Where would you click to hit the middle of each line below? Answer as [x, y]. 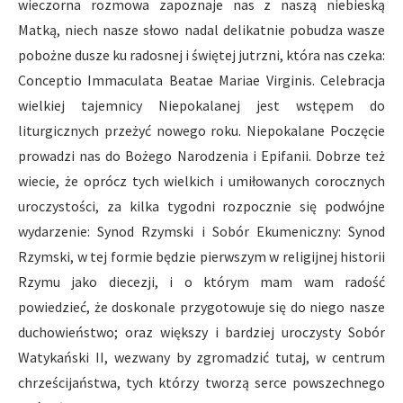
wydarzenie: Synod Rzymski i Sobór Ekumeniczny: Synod [201, 231]
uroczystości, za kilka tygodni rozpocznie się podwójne [201, 206]
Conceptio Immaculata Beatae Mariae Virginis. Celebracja [201, 80]
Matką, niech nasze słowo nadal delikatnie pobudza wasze [201, 29]
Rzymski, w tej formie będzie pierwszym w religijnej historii [201, 256]
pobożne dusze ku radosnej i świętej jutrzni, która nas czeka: [201, 54]
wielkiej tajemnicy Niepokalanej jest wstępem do [201, 105]
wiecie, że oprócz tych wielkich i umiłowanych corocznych [201, 180]
